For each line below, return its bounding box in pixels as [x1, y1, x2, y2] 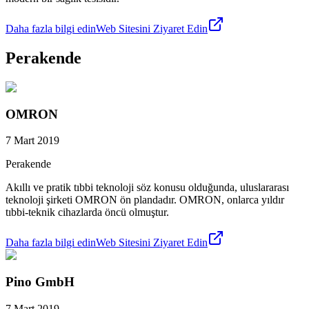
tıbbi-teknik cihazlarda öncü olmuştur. [6, 206, 169, 219]
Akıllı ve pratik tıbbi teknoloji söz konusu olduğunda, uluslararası [6, 181, 289, 194]
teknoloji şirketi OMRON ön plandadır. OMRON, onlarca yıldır [6, 194, 284, 206]
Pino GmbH [6, 275, 74, 290]
